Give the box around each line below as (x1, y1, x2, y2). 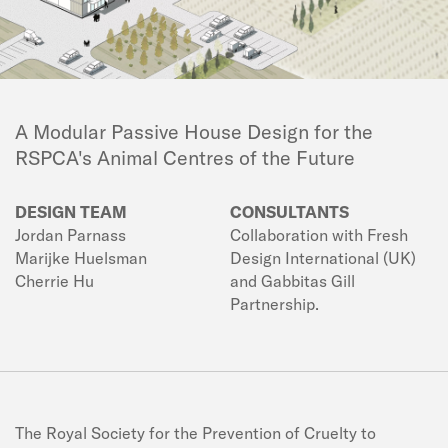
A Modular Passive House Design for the (15, 118, 373, 144)
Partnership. (230, 293, 319, 314)
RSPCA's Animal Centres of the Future (15, 144, 355, 170)
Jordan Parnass (15, 224, 126, 245)
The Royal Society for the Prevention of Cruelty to (15, 422, 376, 443)
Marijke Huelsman (15, 247, 147, 268)
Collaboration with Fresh (230, 224, 408, 245)
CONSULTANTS (230, 201, 349, 222)
